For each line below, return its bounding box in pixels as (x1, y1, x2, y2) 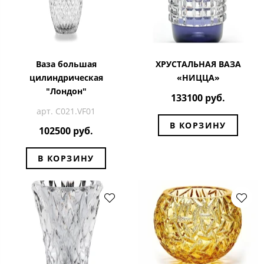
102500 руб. (39, 124, 93, 138)
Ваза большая (35, 58, 97, 70)
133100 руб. (171, 91, 225, 105)
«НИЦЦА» (176, 71, 220, 83)
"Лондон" (45, 85, 87, 97)
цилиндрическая (29, 71, 103, 83)
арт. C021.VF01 (37, 105, 95, 117)
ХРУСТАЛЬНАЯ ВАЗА (155, 58, 241, 70)
